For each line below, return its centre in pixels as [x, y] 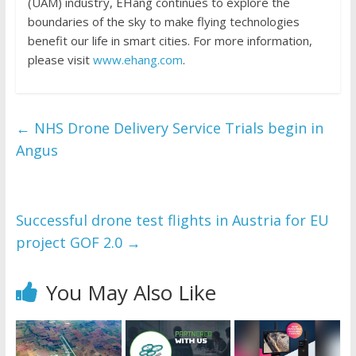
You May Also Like [131, 292]
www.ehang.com [137, 59]
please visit [60, 59]
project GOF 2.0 [71, 242]
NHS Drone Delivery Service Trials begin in [176, 128]
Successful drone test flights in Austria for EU [172, 220]
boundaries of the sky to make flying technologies [163, 21]
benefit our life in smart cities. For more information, [170, 40]
